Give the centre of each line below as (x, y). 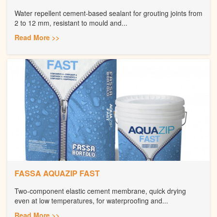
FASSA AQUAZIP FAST (57, 173)
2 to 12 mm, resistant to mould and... (71, 23)
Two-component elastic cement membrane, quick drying (100, 191)
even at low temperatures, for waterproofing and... (91, 200)
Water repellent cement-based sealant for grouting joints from (108, 13)
